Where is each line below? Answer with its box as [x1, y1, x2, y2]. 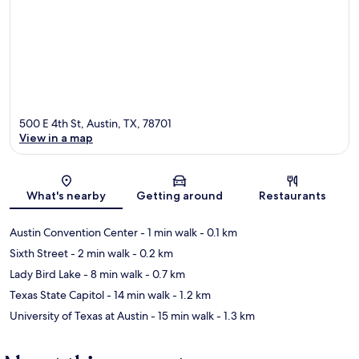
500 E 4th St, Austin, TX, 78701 [19, 115, 171, 131]
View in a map [19, 130, 93, 145]
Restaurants [259, 188, 327, 203]
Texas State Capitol [10, 287, 104, 302]
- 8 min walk [81, 266, 143, 281]
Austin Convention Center [10, 224, 138, 240]
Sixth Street [10, 245, 68, 260]
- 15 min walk [148, 308, 214, 323]
